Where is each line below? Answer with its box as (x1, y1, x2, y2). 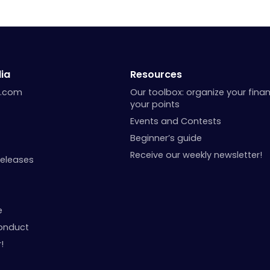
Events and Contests (130, 115, 221, 127)
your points (130, 98, 180, 110)
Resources (130, 67, 182, 81)
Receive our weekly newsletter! (130, 148, 262, 161)
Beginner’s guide (130, 131, 202, 144)
